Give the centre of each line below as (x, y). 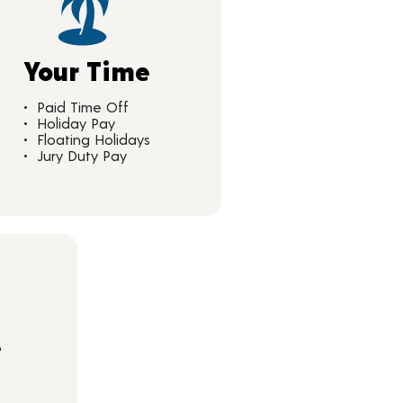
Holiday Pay (76, 123)
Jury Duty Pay (81, 155)
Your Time (86, 70)
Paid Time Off (82, 107)
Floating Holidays (93, 139)
